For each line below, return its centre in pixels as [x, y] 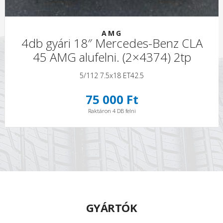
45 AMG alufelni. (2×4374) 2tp [112, 57]
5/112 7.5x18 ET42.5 [112, 76]
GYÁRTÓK [111, 208]
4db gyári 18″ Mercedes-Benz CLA [112, 43]
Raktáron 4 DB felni [112, 111]
